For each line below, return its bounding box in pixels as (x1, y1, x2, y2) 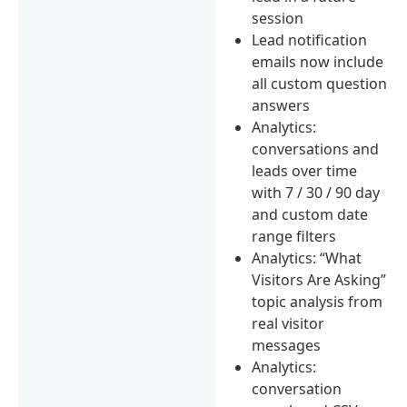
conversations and (252, 138, 380, 159)
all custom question (252, 73, 388, 94)
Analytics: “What (252, 247, 362, 268)
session (252, 7, 304, 28)
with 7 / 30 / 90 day (252, 182, 381, 203)
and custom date (252, 203, 369, 224)
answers (252, 94, 311, 115)
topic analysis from (252, 291, 383, 312)
